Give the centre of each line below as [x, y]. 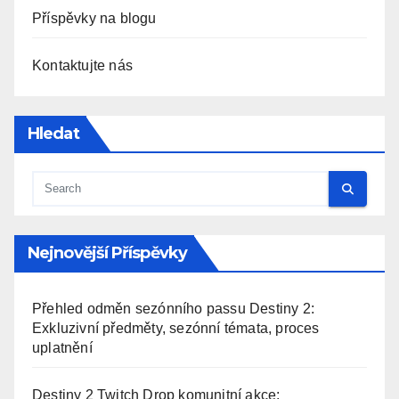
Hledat [53, 134]
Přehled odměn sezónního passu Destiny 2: [174, 309]
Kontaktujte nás [82, 66]
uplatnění [62, 348]
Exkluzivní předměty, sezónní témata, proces [176, 329]
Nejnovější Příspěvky [107, 253]
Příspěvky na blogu [94, 19]
